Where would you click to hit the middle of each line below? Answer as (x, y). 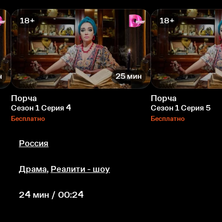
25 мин (129, 76)
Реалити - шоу (80, 169)
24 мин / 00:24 (51, 194)
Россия (34, 143)
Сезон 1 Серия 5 (181, 108)
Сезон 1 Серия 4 (41, 108)
